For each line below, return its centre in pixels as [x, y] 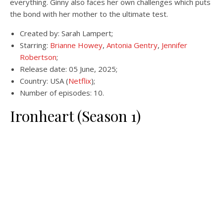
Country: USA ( [44, 81]
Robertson [38, 57]
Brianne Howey [76, 45]
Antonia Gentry [132, 45]
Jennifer [174, 45]
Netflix [80, 81]
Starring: [35, 45]
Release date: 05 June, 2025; [69, 69]
